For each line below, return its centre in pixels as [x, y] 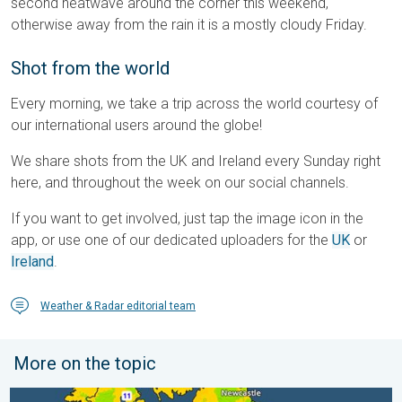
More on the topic [85, 364]
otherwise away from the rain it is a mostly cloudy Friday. [189, 25]
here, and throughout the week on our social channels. [180, 183]
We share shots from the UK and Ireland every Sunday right [196, 162]
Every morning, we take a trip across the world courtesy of [194, 104]
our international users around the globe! [136, 126]
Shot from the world [90, 69]
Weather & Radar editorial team [118, 306]
